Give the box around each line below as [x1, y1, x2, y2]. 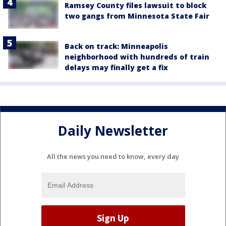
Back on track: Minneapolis [65, 41, 168, 51]
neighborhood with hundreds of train [65, 51, 209, 62]
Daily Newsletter [58, 122, 168, 140]
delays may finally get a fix [65, 62, 168, 72]
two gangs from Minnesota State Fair [65, 11, 209, 21]
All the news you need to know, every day [47, 152, 179, 161]
